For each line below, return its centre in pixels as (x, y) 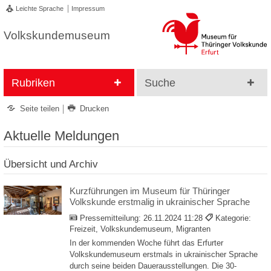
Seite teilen (40, 109)
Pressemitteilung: (111, 219)
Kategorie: (233, 219)
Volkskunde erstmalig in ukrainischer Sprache (160, 202)
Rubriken (33, 83)
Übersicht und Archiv (51, 165)
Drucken (95, 109)
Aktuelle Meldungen (61, 135)
